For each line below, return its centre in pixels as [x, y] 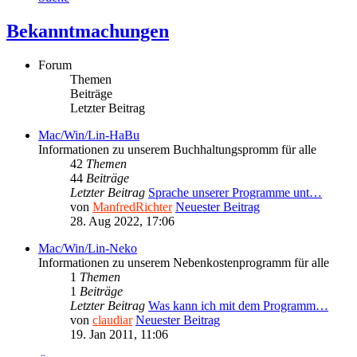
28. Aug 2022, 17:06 [122, 222]
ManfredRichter [132, 207]
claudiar [112, 320]
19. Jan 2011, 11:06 [119, 335]
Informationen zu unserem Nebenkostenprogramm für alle [184, 263]
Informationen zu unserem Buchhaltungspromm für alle [177, 150]
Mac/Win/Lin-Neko [88, 249]
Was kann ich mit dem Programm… [238, 306]
